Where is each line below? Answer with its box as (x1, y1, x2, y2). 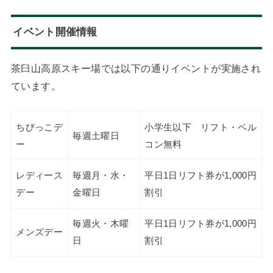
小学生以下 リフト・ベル (144, 122, 257, 132)
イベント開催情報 (13, 26, 97, 38)
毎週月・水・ (73, 170, 129, 180)
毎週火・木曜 (73, 218, 129, 229)
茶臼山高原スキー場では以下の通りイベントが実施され (10, 63, 261, 74)
